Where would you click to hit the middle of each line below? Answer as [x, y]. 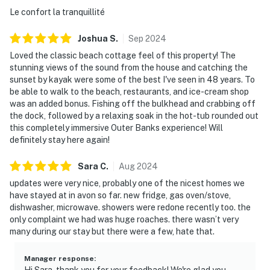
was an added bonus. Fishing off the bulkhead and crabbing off [133, 103]
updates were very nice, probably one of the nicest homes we [127, 183]
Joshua [93, 38]
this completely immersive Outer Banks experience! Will [116, 127]
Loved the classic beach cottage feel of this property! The [123, 55]
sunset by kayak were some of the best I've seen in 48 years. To [132, 79]
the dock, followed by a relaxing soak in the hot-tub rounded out [134, 115]
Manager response [59, 258]
